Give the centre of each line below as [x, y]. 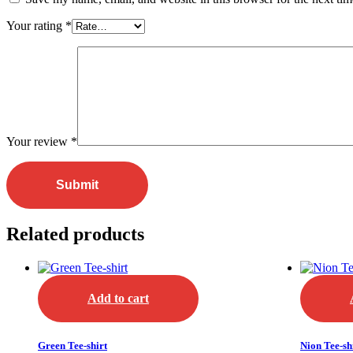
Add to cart [118, 299]
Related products [75, 234]
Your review [39, 141]
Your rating [36, 25]
